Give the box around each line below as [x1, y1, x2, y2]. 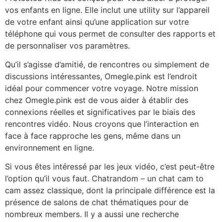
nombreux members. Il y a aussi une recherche [5, 209, 179, 220]
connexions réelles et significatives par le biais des [5, 107, 195, 117]
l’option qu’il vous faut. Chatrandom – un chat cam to [5, 173, 204, 184]
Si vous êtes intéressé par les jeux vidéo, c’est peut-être [5, 162, 215, 172]
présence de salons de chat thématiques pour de [5, 197, 188, 208]
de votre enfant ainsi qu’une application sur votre [5, 16, 189, 27]
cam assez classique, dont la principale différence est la [5, 185, 215, 196]
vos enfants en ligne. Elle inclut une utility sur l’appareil [5, 4, 210, 15]
